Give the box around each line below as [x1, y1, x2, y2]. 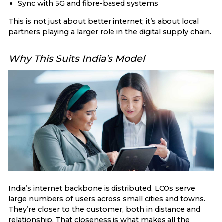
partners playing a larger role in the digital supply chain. [8, 27, 211, 36]
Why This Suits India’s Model [8, 52, 145, 64]
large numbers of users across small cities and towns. [8, 194, 205, 203]
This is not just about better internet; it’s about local [8, 16, 199, 26]
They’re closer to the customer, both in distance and [8, 204, 200, 214]
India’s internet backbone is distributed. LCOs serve [8, 183, 195, 193]
